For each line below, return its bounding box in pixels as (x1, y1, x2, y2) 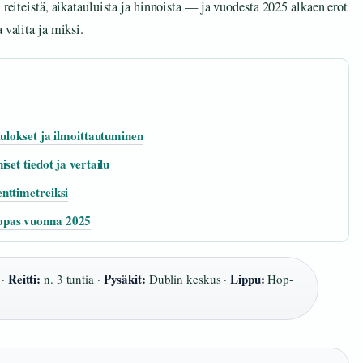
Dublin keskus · (145, 271, 231, 288)
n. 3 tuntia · (41, 271, 104, 288)
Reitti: (7, 270, 41, 288)
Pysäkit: (103, 270, 146, 288)
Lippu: (230, 270, 265, 288)
